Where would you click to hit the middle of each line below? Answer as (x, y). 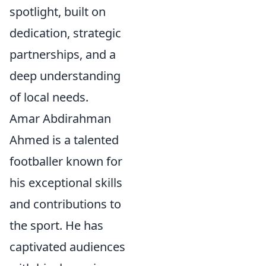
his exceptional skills (66, 183)
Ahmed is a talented (64, 140)
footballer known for (66, 161)
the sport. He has (56, 226)
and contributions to (65, 204)
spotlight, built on (58, 12)
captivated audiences (67, 247)
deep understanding (65, 76)
